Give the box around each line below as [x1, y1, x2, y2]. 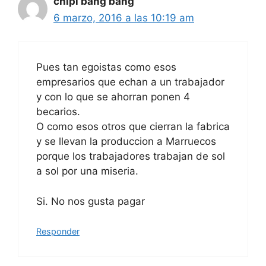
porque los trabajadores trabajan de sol [36, 150, 225, 163]
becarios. [36, 106, 80, 118]
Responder [36, 226, 80, 237]
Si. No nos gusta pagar [36, 195, 145, 207]
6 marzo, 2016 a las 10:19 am [53, 11, 194, 24]
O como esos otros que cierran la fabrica [36, 121, 230, 133]
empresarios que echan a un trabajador [36, 76, 224, 88]
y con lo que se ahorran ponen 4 [36, 91, 190, 103]
